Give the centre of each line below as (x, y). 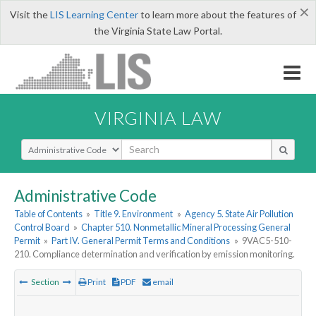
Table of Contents (48, 214)
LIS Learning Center (94, 14)
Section (45, 282)
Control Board (42, 227)
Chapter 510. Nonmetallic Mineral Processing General (186, 227)
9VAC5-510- (267, 241)
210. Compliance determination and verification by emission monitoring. (154, 254)
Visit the (30, 14)
